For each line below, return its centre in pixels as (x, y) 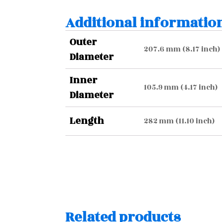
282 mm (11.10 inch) (179, 121)
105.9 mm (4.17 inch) (181, 87)
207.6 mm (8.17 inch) (182, 49)
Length (87, 121)
